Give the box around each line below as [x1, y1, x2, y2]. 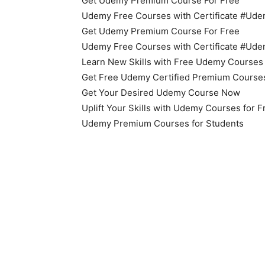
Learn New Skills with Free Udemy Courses [82, 56, 263, 67]
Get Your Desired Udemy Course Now [82, 86, 240, 98]
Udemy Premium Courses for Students [82, 117, 244, 129]
